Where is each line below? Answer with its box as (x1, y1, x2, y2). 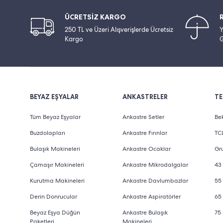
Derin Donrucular (30, 193, 77, 201)
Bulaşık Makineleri (30, 145, 80, 153)
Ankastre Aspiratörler (122, 193, 181, 201)
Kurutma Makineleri (30, 177, 85, 185)
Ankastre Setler (122, 113, 164, 121)
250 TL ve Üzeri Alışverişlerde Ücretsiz (65, 25, 173, 34)
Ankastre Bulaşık (122, 209, 168, 217)
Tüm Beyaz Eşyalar (30, 113, 81, 121)
